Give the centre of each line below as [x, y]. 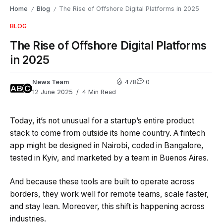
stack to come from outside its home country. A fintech [108, 133]
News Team [51, 82]
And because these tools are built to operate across [102, 181]
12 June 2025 [53, 92]
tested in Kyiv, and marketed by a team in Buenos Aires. [109, 158]
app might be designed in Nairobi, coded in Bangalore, [107, 146]
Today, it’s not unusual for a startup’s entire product [102, 121]
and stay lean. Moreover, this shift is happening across [107, 206]
